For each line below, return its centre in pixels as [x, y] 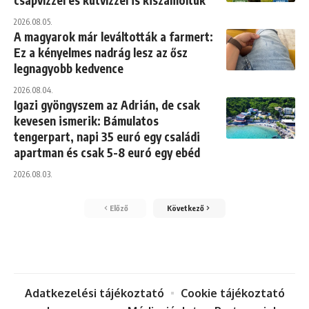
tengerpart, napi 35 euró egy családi [107, 137]
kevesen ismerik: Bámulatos [86, 121]
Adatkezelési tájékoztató [94, 293]
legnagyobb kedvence [69, 69]
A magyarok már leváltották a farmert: [113, 37]
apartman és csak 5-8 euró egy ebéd [107, 153]
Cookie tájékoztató [232, 293]
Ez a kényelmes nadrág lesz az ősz [101, 53]
